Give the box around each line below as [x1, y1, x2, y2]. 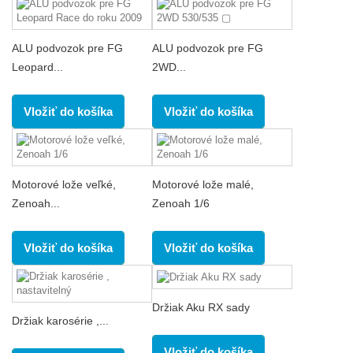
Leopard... [12, 61, 63, 74]
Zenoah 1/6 [152, 197, 210, 210]
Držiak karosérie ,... [12, 314, 109, 328]
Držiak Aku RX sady [152, 300, 250, 314]
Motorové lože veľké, [12, 178, 116, 191]
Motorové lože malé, [152, 178, 254, 191]
